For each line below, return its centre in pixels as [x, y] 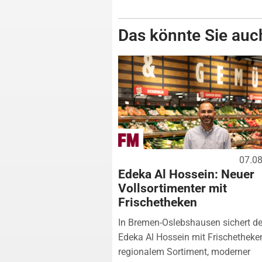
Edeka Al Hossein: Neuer [186, 174]
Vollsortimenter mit [173, 188]
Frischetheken [158, 202]
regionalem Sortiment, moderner [184, 251]
